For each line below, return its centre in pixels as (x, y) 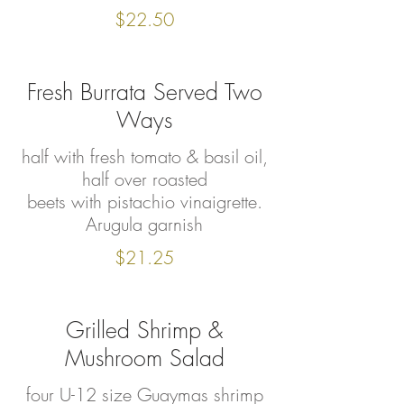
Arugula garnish (144, 224)
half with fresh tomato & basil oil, (144, 156)
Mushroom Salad (144, 358)
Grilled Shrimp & (144, 330)
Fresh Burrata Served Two (144, 92)
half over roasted (144, 179)
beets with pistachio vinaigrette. (144, 202)
